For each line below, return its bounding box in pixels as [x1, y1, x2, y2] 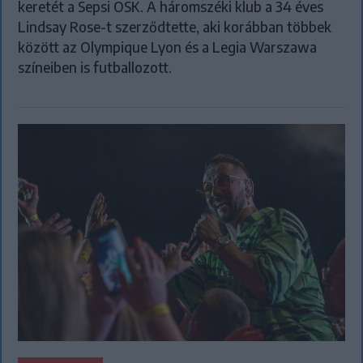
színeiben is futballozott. [18, 58, 172, 76]
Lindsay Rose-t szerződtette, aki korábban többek [18, 17, 331, 36]
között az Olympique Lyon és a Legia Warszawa [18, 37, 317, 56]
